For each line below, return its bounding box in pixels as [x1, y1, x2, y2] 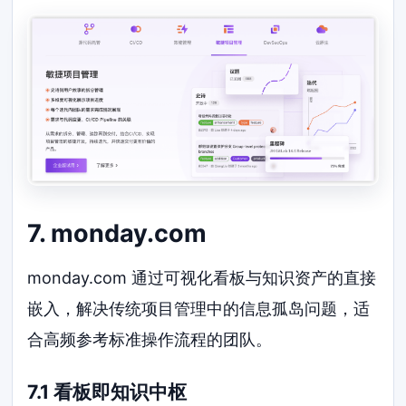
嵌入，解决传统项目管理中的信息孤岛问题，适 [27, 298, 371, 318]
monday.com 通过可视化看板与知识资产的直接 [27, 267, 377, 287]
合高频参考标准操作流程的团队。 [27, 329, 273, 349]
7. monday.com [27, 218, 208, 249]
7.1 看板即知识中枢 [27, 380, 188, 403]
